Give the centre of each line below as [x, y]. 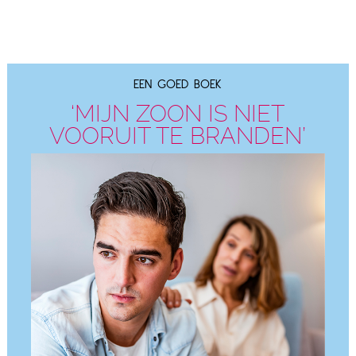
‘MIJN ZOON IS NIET [178, 113]
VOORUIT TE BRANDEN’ [178, 135]
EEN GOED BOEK [178, 84]
